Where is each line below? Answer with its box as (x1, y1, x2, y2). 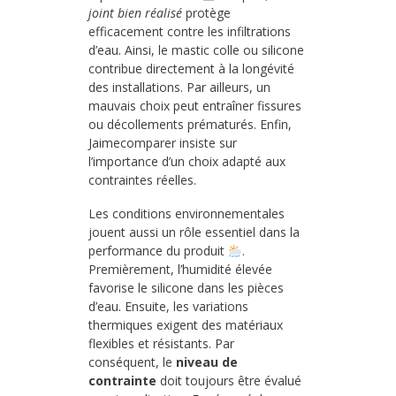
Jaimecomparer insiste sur (88, 134, 237, 152)
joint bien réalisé (88, 4, 182, 22)
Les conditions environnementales (88, 205, 285, 223)
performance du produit (88, 242, 228, 260)
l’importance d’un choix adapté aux (88, 153, 286, 171)
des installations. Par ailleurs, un (88, 79, 270, 96)
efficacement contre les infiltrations (88, 23, 291, 41)
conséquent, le (88, 354, 176, 371)
